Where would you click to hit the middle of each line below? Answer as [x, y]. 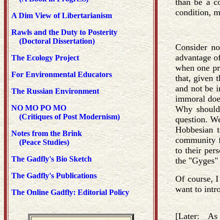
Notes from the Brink [47, 133]
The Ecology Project [45, 58]
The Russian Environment [55, 91]
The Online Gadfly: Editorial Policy [70, 192]
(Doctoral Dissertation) [53, 41]
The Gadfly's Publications [54, 176]
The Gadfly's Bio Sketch [52, 159]
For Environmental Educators [62, 74]
